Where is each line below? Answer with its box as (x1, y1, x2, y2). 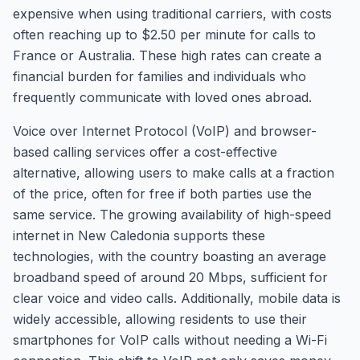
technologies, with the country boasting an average (13, 248, 326, 264)
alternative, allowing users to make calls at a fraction (13, 165, 334, 181)
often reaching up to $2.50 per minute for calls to (13, 27, 316, 43)
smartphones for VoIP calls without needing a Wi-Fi (13, 332, 327, 348)
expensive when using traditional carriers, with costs (13, 6, 332, 22)
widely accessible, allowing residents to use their (13, 311, 307, 327)
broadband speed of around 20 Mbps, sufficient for (13, 269, 328, 285)
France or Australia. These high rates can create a (13, 47, 321, 63)
